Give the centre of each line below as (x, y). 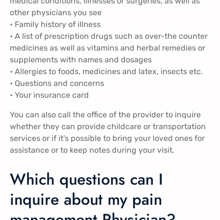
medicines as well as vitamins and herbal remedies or (108, 48)
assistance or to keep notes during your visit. (92, 150)
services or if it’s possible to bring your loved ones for (107, 138)
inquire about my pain (86, 199)
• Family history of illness (55, 25)
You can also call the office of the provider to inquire (105, 115)
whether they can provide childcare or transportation (108, 127)
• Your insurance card (49, 95)
